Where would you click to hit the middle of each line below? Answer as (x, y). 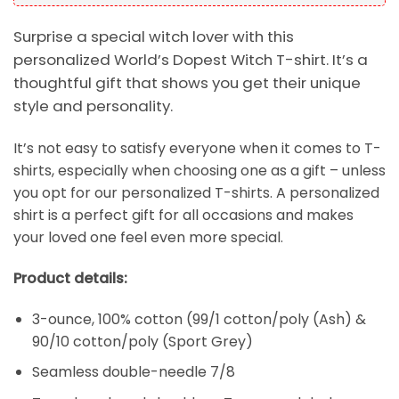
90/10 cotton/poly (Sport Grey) (142, 341)
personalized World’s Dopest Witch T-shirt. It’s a (191, 60)
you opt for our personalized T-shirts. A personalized (196, 192)
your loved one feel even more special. (148, 237)
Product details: (70, 278)
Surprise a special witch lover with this (154, 37)
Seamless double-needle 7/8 (133, 372)
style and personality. (93, 106)
